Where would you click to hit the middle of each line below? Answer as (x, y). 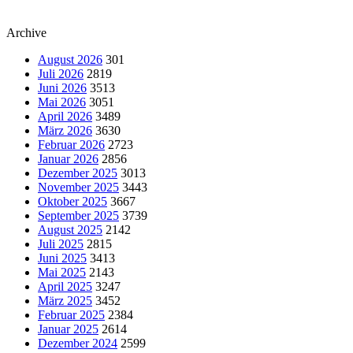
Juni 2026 (62, 87)
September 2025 (78, 215)
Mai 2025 (62, 272)
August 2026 (70, 59)
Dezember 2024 (78, 343)
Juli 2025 (61, 243)
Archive (26, 32)
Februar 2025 (71, 314)
